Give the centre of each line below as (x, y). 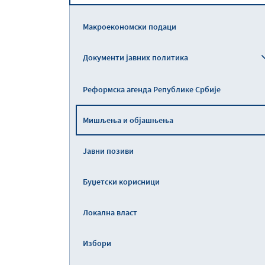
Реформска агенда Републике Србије (152, 89)
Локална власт (110, 212)
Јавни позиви (108, 151)
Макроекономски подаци (130, 27)
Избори (97, 243)
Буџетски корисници (121, 182)
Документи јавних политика (135, 57)
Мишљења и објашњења (128, 120)
